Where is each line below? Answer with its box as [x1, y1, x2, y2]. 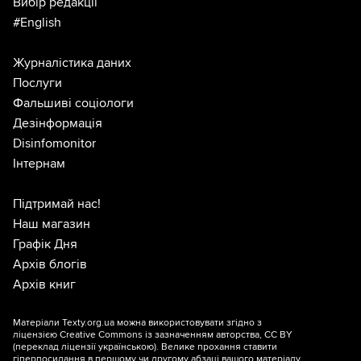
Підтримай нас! [13, 195, 101, 212]
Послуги [13, 74, 62, 91]
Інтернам [13, 155, 65, 172]
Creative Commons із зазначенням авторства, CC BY [60, 328, 293, 341]
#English [13, 14, 61, 31]
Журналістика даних [13, 54, 131, 71]
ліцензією [13, 328, 60, 341]
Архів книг [13, 276, 76, 293]
